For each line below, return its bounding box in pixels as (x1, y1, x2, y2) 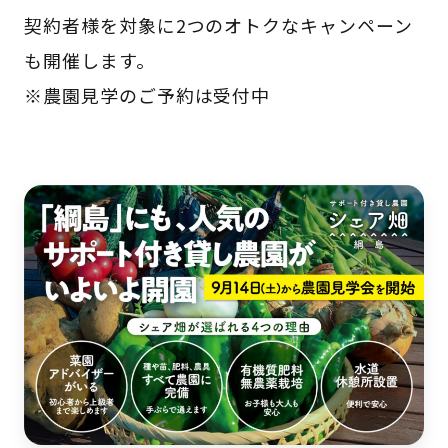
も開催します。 (23, 47, 155, 74)
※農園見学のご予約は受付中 (23, 82, 271, 109)
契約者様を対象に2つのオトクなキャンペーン (23, 12, 414, 39)
